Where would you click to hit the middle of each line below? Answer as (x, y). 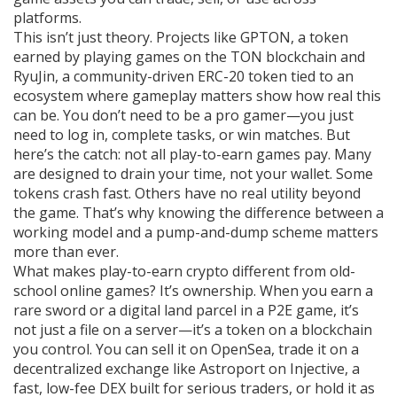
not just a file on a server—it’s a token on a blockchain (193, 330)
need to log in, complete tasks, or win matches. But (182, 135)
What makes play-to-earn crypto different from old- (184, 272)
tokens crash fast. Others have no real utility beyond (187, 194)
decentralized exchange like (106, 369)
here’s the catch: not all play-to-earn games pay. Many (192, 155)
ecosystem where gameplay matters (133, 96)
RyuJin (34, 77)
